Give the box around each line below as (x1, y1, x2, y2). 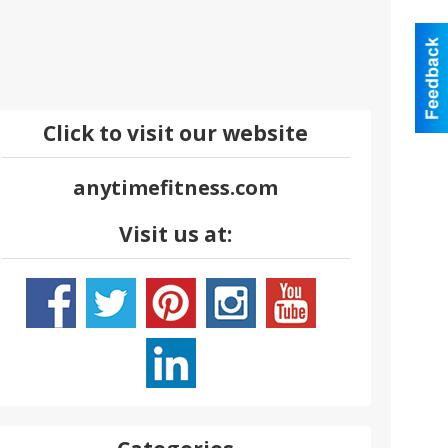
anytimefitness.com (73, 174, 279, 202)
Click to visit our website (43, 119, 309, 148)
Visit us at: (119, 220, 233, 249)
